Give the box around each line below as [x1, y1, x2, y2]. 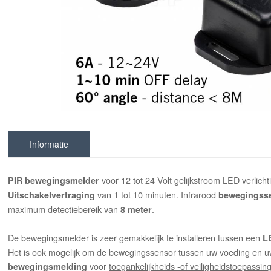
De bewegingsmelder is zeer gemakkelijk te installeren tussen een [8, 231, 263, 244]
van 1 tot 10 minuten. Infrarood [95, 188, 219, 201]
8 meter [120, 203, 152, 216]
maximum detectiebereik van [8, 203, 121, 216]
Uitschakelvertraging [8, 189, 96, 201]
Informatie [30, 138, 69, 151]
